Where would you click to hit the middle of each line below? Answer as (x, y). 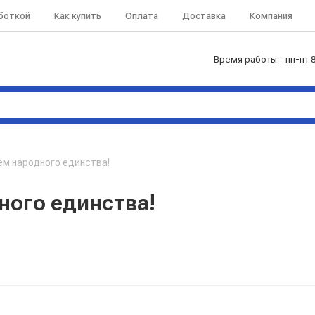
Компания (271, 15)
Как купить (78, 15)
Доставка (204, 15)
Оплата (142, 15)
